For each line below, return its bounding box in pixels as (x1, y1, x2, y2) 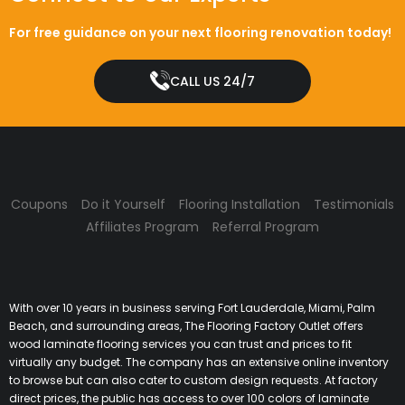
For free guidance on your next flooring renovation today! (9, 23, 391, 42)
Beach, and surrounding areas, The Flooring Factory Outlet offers (9, 317, 363, 334)
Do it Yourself (81, 194, 165, 213)
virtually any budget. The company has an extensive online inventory (9, 353, 389, 370)
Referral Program (212, 217, 319, 236)
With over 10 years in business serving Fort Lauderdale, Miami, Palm (9, 299, 375, 316)
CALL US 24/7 (170, 71, 255, 90)
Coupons (11, 194, 68, 213)
